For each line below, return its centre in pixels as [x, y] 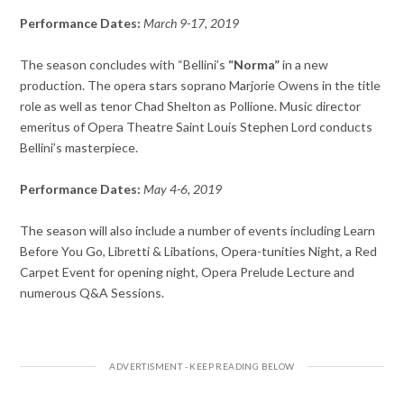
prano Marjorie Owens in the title [288, 86]
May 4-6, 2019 [184, 189]
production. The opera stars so [107, 86]
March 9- [166, 23]
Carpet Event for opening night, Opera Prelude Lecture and [188, 272]
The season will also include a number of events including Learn [198, 231]
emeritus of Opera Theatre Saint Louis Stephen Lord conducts [197, 127]
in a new [304, 65]
